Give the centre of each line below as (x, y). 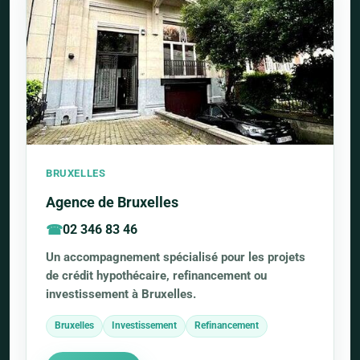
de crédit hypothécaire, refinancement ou (156, 275)
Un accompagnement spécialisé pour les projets (176, 257)
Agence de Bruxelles (112, 202)
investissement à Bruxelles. (121, 294)
